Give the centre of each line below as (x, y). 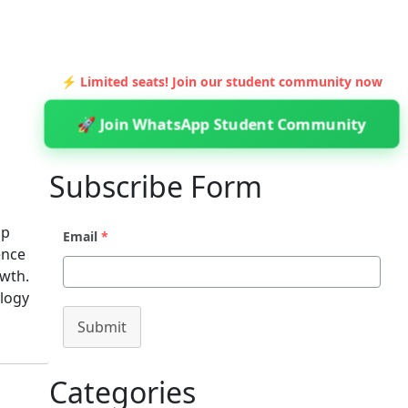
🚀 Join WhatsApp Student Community (222, 124)
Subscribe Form (155, 186)
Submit (102, 327)
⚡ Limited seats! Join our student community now (221, 82)
